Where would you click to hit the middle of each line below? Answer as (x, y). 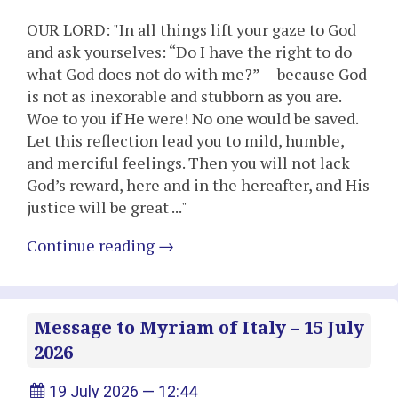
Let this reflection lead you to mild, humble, (185, 141)
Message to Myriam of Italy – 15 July (199, 328)
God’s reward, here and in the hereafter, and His (198, 185)
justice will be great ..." (107, 207)
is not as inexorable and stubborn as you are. (184, 96)
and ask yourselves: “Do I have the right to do (189, 52)
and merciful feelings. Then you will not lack (188, 163)
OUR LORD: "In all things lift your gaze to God (191, 30)
